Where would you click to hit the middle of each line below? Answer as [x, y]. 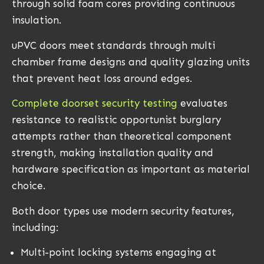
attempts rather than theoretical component [122, 136]
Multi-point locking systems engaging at [118, 252]
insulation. [38, 20]
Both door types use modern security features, [123, 211]
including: [35, 227]
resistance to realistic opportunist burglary [116, 120]
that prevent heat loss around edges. [102, 78]
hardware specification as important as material [131, 169]
